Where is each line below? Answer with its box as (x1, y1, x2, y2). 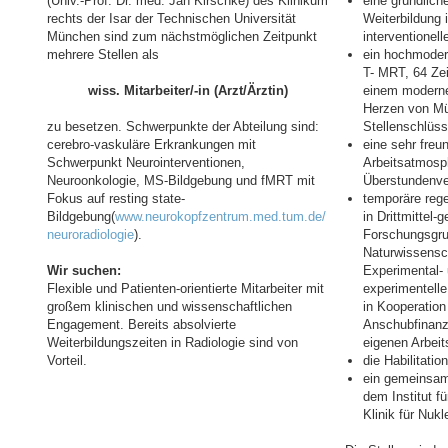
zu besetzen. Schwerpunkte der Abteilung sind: (47, 119, 319, 134)
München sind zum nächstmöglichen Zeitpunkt (47, 29, 317, 44)
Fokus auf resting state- (47, 191, 185, 206)
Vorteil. (47, 353, 87, 368)
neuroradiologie (47, 227, 134, 242)
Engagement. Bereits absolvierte (47, 317, 236, 332)
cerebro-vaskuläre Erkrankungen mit (47, 137, 256, 152)
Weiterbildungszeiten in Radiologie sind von (47, 335, 298, 350)
